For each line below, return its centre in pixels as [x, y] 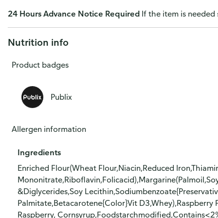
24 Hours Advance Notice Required [75, 14]
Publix [61, 97]
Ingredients [39, 152]
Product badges [40, 65]
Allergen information [49, 129]
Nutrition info [38, 42]
